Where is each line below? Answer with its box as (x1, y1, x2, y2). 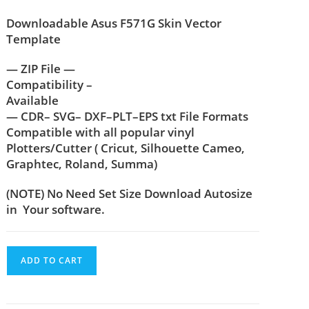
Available (6, 92, 59, 109)
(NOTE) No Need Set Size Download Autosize (6, 186, 253, 202)
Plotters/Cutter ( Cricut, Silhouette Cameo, (6, 140, 246, 157)
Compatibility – (6, 77, 93, 93)
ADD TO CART (21, 255, 83, 267)
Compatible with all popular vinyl (6, 124, 195, 141)
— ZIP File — (6, 61, 76, 77)
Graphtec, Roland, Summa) (6, 156, 158, 172)
